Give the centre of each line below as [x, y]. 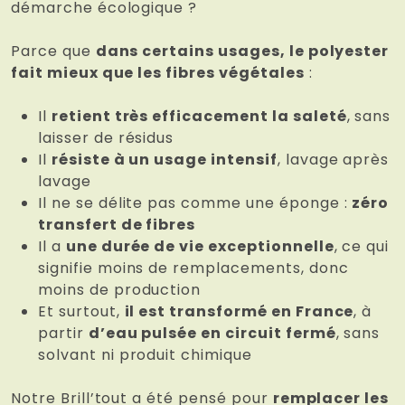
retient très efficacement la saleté [199, 117]
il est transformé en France [239, 312]
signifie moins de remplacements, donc [193, 268]
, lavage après [333, 160]
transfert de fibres [117, 225]
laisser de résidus [106, 138]
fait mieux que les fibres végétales [158, 73]
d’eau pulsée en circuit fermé [212, 334]
